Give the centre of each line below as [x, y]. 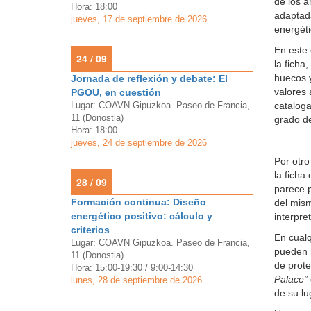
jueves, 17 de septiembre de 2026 [139, 19]
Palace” [291, 279]
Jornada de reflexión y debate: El [149, 78]
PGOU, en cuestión [116, 92]
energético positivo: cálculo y [142, 216]
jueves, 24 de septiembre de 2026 [139, 143]
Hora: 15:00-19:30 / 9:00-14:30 [132, 268]
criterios [90, 230]
